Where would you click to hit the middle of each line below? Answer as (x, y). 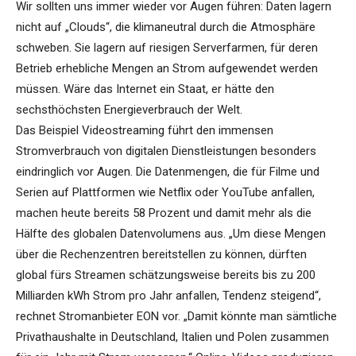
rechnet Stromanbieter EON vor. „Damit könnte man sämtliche (176, 317)
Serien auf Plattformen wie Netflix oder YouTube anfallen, (165, 193)
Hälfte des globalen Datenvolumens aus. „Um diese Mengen (171, 234)
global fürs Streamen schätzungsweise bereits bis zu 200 (166, 275)
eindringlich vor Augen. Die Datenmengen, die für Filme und (168, 172)
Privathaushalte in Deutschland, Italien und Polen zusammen (172, 337)
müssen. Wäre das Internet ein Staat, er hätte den (145, 89)
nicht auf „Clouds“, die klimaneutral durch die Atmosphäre (166, 27)
